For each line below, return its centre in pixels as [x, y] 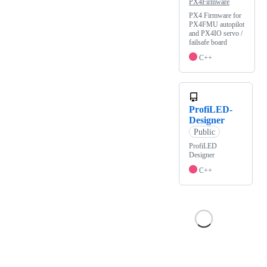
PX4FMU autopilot [217, 25]
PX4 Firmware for [215, 16]
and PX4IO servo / [216, 34]
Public [204, 132]
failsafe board [208, 43]
